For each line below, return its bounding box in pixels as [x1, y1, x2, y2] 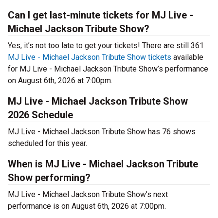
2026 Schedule [8, 109, 73, 121]
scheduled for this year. [8, 139, 87, 148]
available [171, 53, 203, 62]
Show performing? [8, 172, 91, 184]
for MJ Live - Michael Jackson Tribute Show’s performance [8, 64, 208, 74]
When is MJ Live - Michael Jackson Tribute [8, 158, 198, 170]
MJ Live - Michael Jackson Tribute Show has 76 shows [8, 127, 196, 137]
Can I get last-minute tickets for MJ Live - [8, 9, 193, 21]
